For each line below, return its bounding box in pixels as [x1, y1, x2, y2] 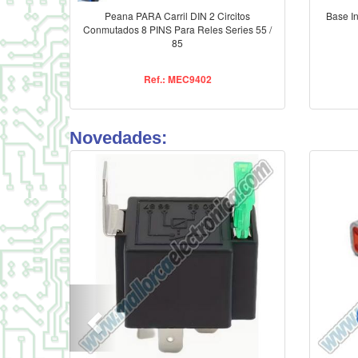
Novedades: [70, 128, 167, 149]
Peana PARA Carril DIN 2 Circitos [105, 9, 250, 23]
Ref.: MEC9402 [143, 72, 212, 87]
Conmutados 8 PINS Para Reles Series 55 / [83, 22, 272, 37]
